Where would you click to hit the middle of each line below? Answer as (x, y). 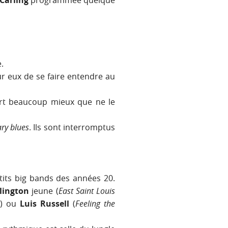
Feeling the (95, 204)
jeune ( (44, 191)
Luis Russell (45, 204)
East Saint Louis (87, 191)
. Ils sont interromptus (72, 127)
